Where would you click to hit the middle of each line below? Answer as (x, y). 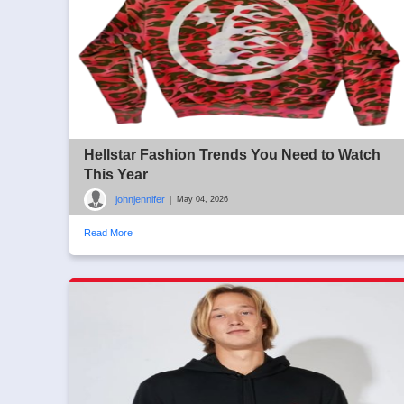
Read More (108, 232)
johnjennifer (140, 200)
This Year (116, 174)
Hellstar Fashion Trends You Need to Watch (232, 154)
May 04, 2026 (202, 199)
